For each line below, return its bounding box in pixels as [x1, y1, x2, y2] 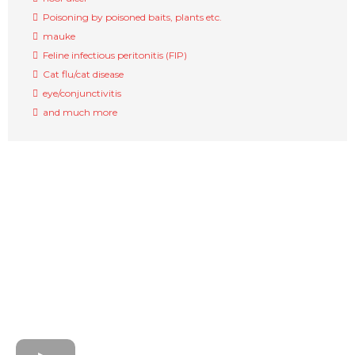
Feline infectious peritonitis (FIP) [43, 49, 187, 62]
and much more [43, 106, 117, 119]
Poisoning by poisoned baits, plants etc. [43, 11, 222, 24]
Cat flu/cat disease [43, 68, 124, 81]
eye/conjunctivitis [43, 87, 121, 100]
